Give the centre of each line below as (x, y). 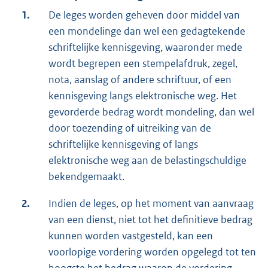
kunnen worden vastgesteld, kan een (131, 236)
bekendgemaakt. (86, 177)
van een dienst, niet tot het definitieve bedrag (150, 220)
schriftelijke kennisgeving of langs (123, 144)
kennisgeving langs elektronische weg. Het (143, 96)
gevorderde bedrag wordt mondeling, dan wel (151, 112)
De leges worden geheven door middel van (144, 15)
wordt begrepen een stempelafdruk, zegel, (143, 64)
